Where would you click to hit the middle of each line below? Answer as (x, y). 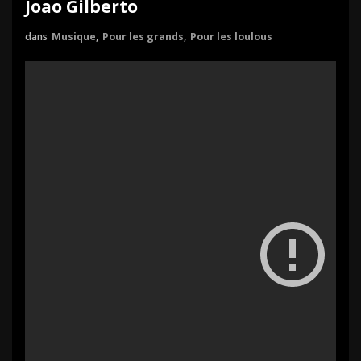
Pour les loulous (231, 37)
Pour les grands (143, 37)
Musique (74, 37)
